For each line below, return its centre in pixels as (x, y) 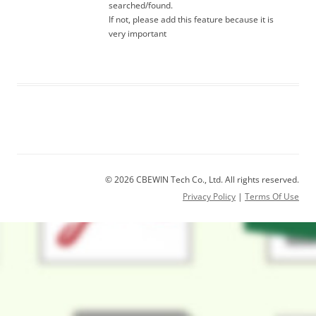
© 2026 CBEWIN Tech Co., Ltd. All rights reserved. (202, 180)
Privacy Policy (209, 196)
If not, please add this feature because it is (191, 19)
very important (138, 34)
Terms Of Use (272, 196)
